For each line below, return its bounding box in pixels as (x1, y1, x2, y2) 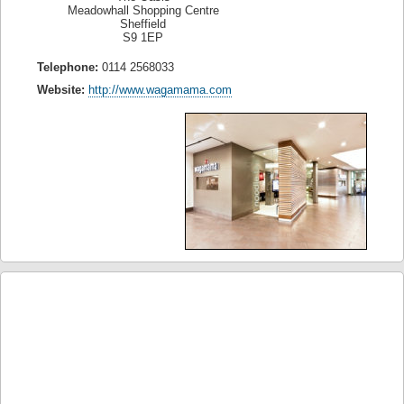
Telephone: (37, 60, 98, 74)
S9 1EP (123, 31, 163, 44)
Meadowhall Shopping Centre (67, 4, 219, 17)
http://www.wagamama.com (88, 83, 232, 96)
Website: (37, 83, 85, 96)
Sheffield (120, 17, 166, 31)
